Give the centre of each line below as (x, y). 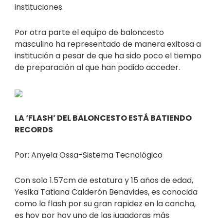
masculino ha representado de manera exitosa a (108, 44)
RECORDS (34, 130)
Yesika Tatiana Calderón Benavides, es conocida (106, 192)
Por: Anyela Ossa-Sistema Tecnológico (89, 155)
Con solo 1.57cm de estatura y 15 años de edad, (104, 181)
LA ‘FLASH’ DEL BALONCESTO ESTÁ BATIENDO (103, 118)
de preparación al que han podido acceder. (97, 68)
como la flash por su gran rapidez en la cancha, (105, 204)
